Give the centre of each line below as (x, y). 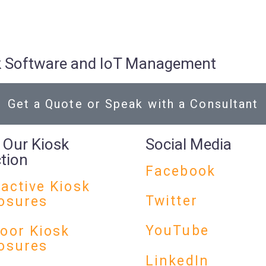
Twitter (172, 201)
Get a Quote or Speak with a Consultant (133, 104)
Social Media (189, 144)
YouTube (177, 231)
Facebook (180, 171)
